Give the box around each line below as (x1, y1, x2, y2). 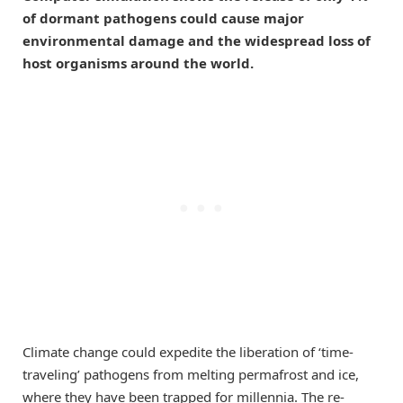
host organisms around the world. (22, 53, 254, 72)
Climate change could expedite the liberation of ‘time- (22, 342, 354, 361)
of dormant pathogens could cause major (22, 8, 304, 27)
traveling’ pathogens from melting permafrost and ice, (22, 364, 359, 383)
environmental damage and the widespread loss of (22, 31, 371, 49)
